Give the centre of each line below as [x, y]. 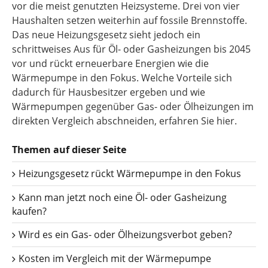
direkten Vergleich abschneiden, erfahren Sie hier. [124, 121]
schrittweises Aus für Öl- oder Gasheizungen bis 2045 [131, 49]
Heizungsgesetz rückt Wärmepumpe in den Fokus [129, 173]
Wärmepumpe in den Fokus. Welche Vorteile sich [122, 78]
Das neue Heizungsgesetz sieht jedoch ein [106, 35]
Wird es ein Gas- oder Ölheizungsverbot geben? [124, 234]
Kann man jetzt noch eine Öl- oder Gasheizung [121, 197]
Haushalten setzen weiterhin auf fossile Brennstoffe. [130, 20]
